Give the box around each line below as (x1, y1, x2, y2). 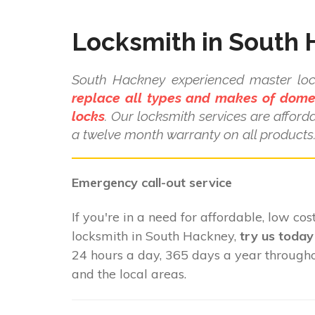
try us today (240, 228, 314, 245)
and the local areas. (72, 266, 186, 283)
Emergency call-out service (72, 174, 232, 191)
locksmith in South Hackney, (72, 228, 240, 245)
